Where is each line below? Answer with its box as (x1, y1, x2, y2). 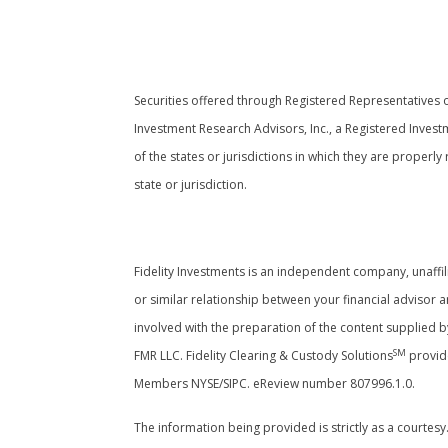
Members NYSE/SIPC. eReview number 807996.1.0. (134, 374, 416, 392)
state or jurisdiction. (134, 175, 248, 193)
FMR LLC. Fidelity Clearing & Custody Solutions (134, 346, 394, 364)
